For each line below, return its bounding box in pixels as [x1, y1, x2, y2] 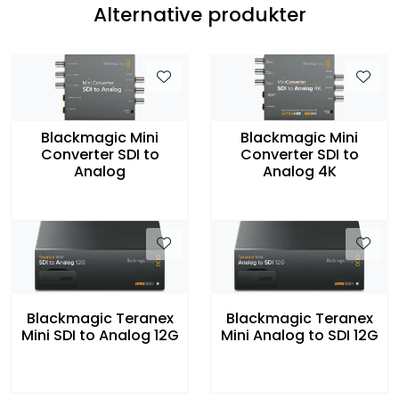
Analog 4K [262, 161, 337, 183]
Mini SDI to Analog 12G [20, 325, 179, 346]
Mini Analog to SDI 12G [220, 325, 379, 346]
